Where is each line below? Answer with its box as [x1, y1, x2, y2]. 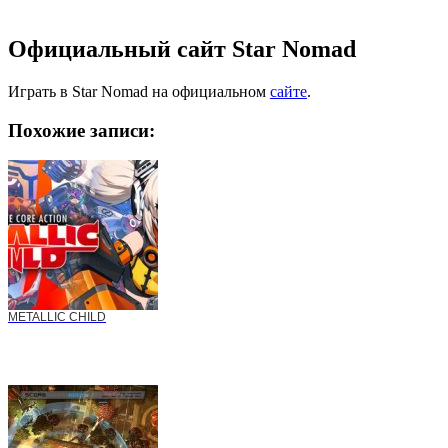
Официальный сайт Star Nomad [8, 36, 356, 63]
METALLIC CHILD [8, 310, 106, 325]
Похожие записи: [8, 119, 155, 141]
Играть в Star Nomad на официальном [8, 82, 270, 100]
